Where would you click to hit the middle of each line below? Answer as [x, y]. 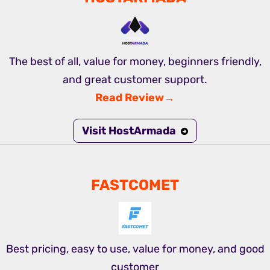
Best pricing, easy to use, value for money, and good [135, 249]
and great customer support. [135, 80]
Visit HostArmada [129, 131]
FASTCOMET [135, 185]
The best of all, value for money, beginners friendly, [135, 62]
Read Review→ [135, 98]
